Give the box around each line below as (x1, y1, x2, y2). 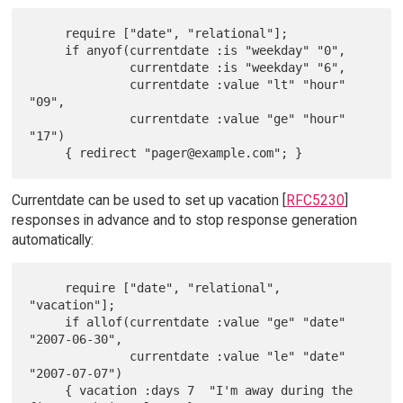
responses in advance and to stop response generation (11, 211, 357, 229)
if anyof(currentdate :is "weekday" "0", (29, 43, 66, 58)
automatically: (11, 231, 94, 249)
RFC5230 (285, 192, 345, 210)
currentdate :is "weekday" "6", (29, 60, 130, 76)
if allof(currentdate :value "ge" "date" (29, 315, 66, 330)
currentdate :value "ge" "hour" (29, 112, 130, 127)
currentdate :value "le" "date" (29, 349, 130, 364)
